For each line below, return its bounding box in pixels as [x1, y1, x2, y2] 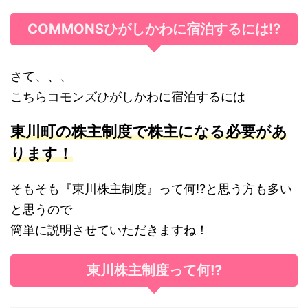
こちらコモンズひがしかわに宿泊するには [10, 89, 245, 104]
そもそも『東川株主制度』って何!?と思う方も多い [10, 181, 292, 196]
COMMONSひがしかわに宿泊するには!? [27, 20, 280, 37]
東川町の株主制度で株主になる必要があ [10, 122, 287, 140]
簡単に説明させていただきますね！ [10, 222, 208, 237]
